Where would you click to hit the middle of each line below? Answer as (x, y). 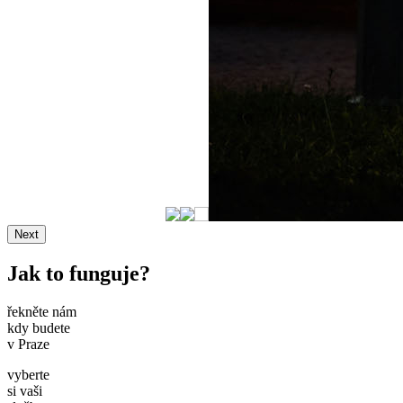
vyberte (28, 375)
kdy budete (39, 328)
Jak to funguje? (79, 274)
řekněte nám (42, 312)
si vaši (25, 391)
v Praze (28, 344)
